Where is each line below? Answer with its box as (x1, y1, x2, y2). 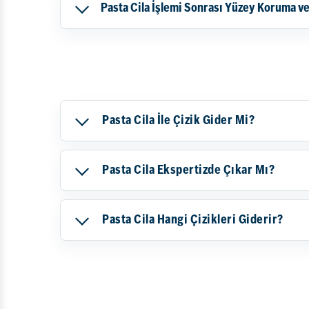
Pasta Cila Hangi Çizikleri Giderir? (102, 214, 283, 227)
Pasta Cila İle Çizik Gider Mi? (102, 114, 255, 128)
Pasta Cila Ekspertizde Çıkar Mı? (102, 164, 275, 177)
